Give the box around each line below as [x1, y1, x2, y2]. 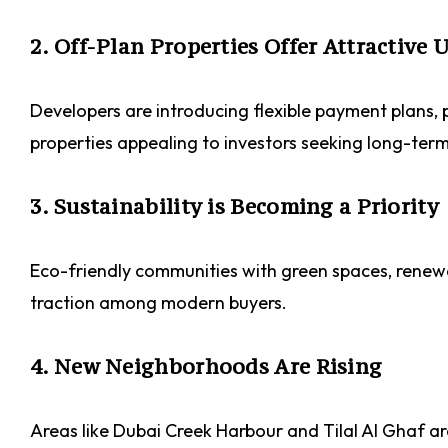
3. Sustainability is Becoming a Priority [30, 193, 439, 220]
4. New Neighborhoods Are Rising [30, 353, 383, 380]
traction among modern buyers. [30, 291, 287, 314]
